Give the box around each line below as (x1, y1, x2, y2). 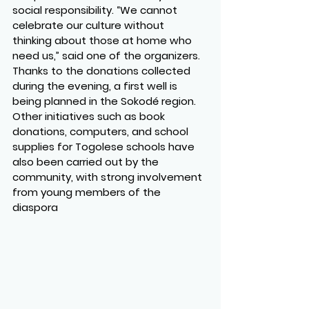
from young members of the (12, 185, 163, 200)
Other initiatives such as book (12, 109, 168, 124)
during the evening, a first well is (12, 79, 180, 94)
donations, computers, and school (12, 124, 191, 139)
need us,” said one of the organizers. (12, 48, 203, 63)
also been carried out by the (12, 154, 161, 170)
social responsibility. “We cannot (12, 3, 180, 18)
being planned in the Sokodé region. (12, 94, 199, 109)
